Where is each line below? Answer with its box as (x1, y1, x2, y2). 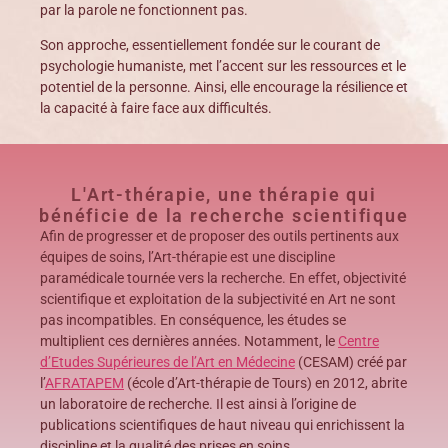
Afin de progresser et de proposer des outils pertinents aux (40, 227, 399, 244)
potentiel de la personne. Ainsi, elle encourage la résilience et (40, 79, 408, 96)
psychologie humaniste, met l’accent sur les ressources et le (40, 58, 406, 75)
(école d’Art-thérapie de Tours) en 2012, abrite (124, 374, 407, 391)
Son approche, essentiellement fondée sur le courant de (40, 37, 380, 54)
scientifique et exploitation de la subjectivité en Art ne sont (40, 290, 396, 307)
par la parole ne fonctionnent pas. (40, 2, 248, 19)
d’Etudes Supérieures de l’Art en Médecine (40, 353, 295, 370)
